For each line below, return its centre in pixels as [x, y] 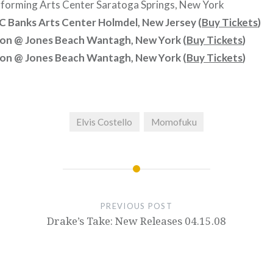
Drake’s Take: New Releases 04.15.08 [136, 221]
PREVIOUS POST [136, 206]
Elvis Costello [105, 122]
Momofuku [174, 122]
